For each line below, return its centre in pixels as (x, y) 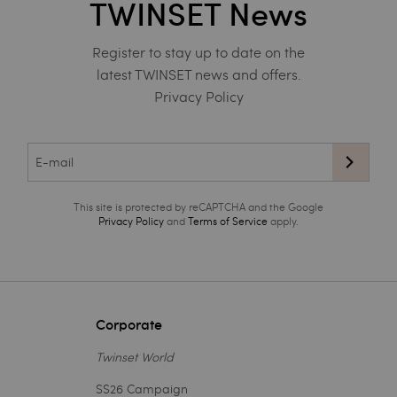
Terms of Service (227, 220)
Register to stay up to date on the (198, 51)
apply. (283, 220)
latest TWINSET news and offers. (198, 74)
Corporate (129, 324)
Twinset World (135, 356)
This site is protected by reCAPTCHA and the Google (198, 206)
